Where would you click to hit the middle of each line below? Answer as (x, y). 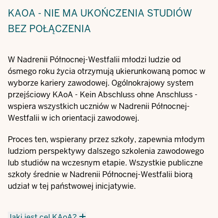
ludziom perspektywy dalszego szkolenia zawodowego (106, 151)
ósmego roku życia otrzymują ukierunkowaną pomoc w (107, 71)
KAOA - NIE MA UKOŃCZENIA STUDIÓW (100, 13)
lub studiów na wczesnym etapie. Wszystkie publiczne (105, 163)
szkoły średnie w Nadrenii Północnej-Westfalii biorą (100, 174)
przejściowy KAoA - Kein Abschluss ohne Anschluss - (103, 95)
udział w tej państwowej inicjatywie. (72, 186)
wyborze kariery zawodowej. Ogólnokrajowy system (101, 83)
